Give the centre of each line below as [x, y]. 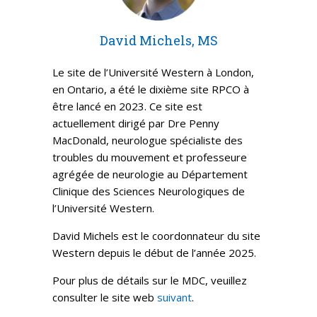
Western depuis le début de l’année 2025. [154, 253]
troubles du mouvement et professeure [150, 157]
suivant [174, 297]
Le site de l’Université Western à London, [153, 72]
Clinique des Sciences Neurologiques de [149, 191]
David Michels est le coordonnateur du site [156, 236]
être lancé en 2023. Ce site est [127, 106]
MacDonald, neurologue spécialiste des [148, 140]
